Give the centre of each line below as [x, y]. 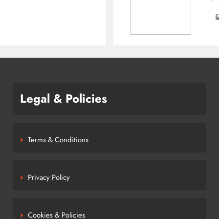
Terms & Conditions [58, 140]
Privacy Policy [49, 177]
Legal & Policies [63, 99]
